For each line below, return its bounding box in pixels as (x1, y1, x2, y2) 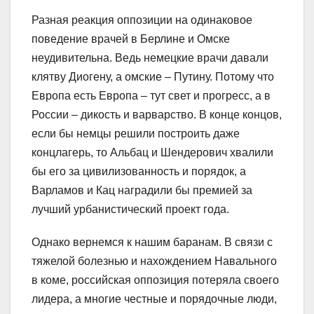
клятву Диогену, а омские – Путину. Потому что (32, 70, 274, 83)
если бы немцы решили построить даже (32, 127, 240, 139)
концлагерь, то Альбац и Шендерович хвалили (32, 146, 273, 158)
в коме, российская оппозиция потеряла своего (32, 273, 279, 286)
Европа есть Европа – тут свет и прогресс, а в (32, 89, 271, 102)
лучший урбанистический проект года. (32, 203, 229, 215)
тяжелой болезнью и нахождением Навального (32, 254, 277, 267)
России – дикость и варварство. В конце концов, (32, 108, 282, 121)
